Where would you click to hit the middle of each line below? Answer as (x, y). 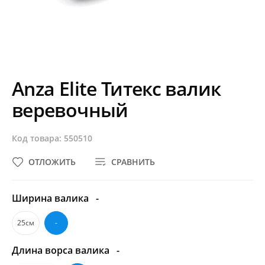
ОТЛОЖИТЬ (52, 162)
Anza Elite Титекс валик (117, 88)
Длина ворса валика (62, 250)
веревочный (70, 110)
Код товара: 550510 (52, 138)
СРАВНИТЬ (133, 162)
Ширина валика (51, 198)
